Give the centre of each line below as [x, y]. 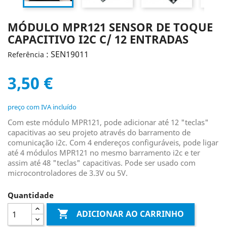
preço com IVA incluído [42, 107]
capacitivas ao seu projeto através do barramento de [99, 132]
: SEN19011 [67, 54]
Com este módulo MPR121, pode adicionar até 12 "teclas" [108, 122]
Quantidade [31, 195]
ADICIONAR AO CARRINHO [130, 214]
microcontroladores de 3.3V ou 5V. [68, 173]
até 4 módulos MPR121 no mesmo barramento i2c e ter [104, 153]
